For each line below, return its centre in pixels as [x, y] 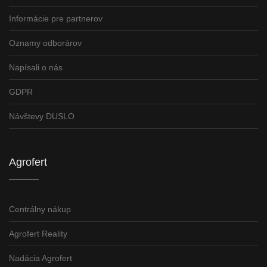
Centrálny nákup [40, 209]
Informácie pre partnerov [56, 18]
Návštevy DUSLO [42, 116]
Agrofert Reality [38, 233]
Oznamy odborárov [45, 43]
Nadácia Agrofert [41, 258]
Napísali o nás [36, 67]
